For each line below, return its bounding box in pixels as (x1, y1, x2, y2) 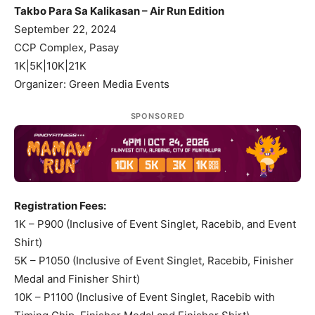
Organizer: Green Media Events (14, 77, 169, 91)
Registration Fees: (14, 198, 106, 212)
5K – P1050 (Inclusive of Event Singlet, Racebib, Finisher (14, 253, 294, 267)
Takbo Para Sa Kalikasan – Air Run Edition (14, 4, 224, 18)
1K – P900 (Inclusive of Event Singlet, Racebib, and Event (14, 217, 296, 231)
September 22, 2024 (14, 22, 117, 36)
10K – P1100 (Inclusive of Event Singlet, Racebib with (14, 290, 275, 304)
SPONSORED (130, 110, 185, 121)
